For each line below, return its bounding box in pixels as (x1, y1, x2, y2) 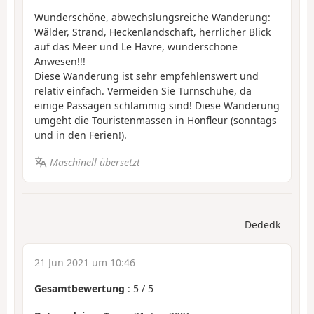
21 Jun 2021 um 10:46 (34, 256, 135, 270)
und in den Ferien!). (34, 128, 127, 142)
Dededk (245, 218, 280, 232)
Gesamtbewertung (34, 282, 125, 296)
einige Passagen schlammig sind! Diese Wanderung (34, 99, 280, 113)
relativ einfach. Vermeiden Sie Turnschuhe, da (34, 84, 252, 98)
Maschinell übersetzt (49, 155, 140, 169)
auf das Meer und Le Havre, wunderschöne (34, 40, 238, 54)
